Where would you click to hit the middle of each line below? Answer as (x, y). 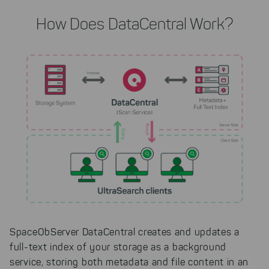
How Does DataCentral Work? (134, 24)
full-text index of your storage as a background (118, 247)
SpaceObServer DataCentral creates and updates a (125, 232)
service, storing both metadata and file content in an (129, 262)
